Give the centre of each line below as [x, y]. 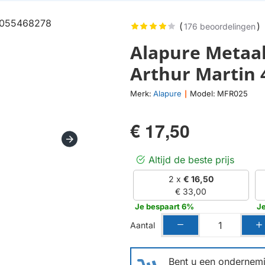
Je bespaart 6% [165, 207]
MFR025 [232, 94]
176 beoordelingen [219, 27]
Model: [203, 94]
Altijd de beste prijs [191, 160]
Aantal [143, 225]
